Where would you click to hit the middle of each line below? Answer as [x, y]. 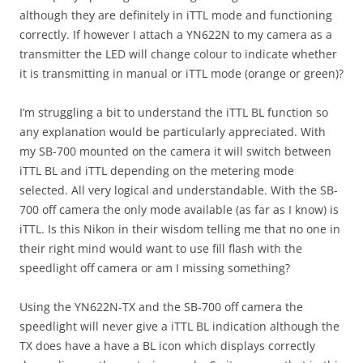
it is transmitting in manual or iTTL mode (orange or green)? [181, 73]
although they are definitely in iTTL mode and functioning [176, 15]
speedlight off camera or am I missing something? [155, 268]
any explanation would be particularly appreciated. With [173, 132]
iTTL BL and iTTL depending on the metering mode [157, 171]
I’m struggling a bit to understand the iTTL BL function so [174, 112]
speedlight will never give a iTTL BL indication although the [179, 326]
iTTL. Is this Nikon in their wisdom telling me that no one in [180, 229]
